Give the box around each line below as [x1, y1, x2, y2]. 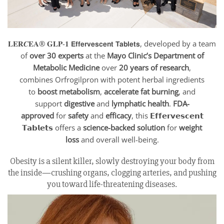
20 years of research [119, 62, 189, 73]
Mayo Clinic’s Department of [106, 50, 204, 61]
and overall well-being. [78, 134, 159, 145]
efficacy [105, 110, 131, 121]
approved [20, 110, 54, 121]
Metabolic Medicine [33, 62, 99, 73]
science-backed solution [83, 122, 165, 133]
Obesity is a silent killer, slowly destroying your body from [9, 155, 214, 167]
